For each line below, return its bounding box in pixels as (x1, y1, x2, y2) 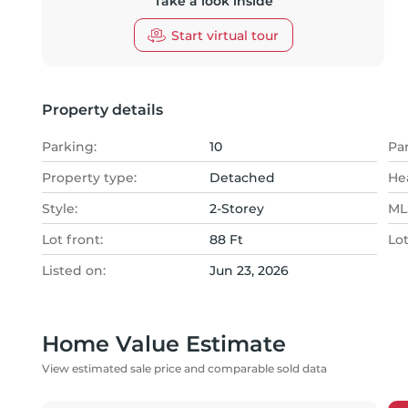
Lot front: (42, 231, 103, 248)
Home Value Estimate (42, 331, 286, 357)
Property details (42, 101, 163, 118)
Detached (209, 169, 275, 186)
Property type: (42, 169, 137, 186)
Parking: (42, 138, 97, 155)
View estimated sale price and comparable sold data (42, 362, 327, 375)
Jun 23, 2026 (209, 262, 289, 279)
